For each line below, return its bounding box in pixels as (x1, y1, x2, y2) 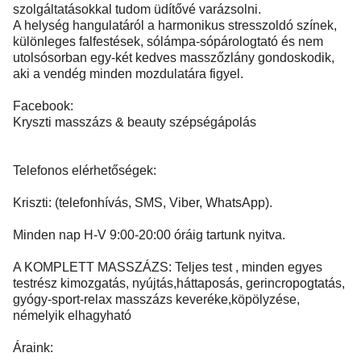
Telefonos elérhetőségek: (13, 164, 156, 177)
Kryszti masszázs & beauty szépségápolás (13, 115, 256, 129)
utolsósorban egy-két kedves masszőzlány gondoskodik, (13, 51, 334, 64)
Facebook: (13, 99, 73, 113)
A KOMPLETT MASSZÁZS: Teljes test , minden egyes (13, 260, 322, 274)
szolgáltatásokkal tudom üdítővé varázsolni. (13, 2, 261, 16)
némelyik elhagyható (13, 309, 131, 322)
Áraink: (13, 341, 53, 355)
